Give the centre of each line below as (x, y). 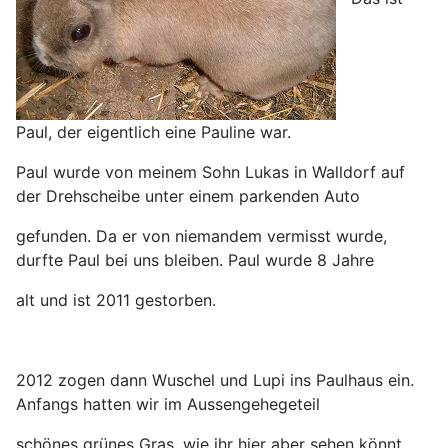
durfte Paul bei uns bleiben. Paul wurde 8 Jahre (197, 260)
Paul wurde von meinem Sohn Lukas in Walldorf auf (210, 172)
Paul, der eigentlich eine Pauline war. (153, 132)
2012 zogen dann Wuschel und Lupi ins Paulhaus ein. (215, 380)
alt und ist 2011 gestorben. (116, 300)
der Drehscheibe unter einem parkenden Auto (190, 196)
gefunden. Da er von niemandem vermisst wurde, (201, 236)
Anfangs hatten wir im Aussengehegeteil (168, 404)
